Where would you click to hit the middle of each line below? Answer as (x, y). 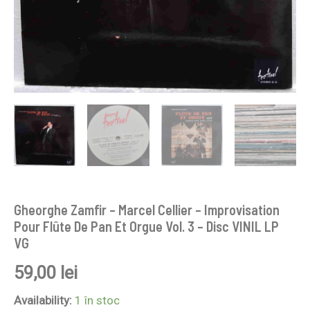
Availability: (43, 301)
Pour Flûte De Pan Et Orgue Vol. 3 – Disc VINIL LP (146, 227)
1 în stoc (97, 301)
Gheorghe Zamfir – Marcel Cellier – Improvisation (147, 210)
